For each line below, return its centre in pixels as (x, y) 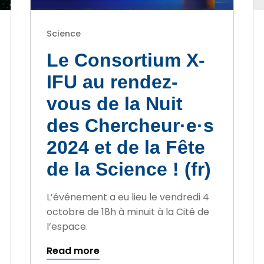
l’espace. (67, 227)
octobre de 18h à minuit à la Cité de (128, 212)
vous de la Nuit (114, 104)
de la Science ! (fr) (128, 169)
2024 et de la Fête (126, 148)
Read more (73, 251)
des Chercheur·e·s (130, 126)
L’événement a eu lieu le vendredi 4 (128, 197)
